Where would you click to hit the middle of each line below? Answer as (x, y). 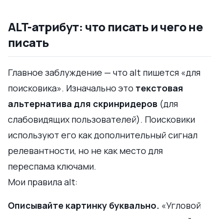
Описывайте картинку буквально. (84, 205)
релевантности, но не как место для (85, 150)
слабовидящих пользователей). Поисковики (101, 119)
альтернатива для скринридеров (83, 103)
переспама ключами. (52, 166)
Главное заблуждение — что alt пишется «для (104, 72)
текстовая (159, 88)
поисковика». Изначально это (72, 88)
